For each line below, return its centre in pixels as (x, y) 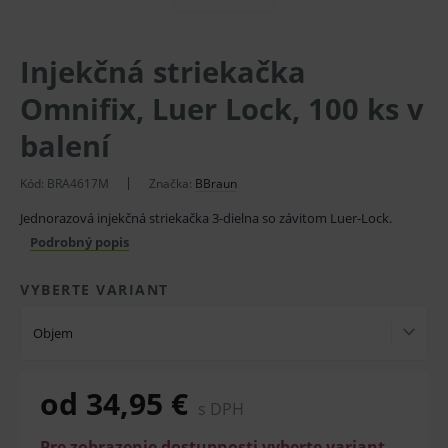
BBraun (216, 183)
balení (65, 145)
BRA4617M (78, 183)
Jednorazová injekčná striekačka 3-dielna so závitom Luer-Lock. (206, 218)
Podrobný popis (79, 242)
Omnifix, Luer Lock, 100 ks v (222, 108)
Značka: (172, 183)
